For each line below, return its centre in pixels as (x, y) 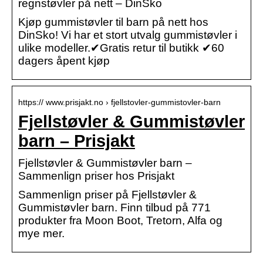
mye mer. (41, 233)
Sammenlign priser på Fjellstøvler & (107, 194)
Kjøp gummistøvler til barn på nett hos (113, 22)
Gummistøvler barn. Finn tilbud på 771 (114, 207)
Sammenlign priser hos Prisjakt (96, 176)
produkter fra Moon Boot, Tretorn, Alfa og (120, 220)
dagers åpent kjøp (64, 60)
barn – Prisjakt (77, 141)
